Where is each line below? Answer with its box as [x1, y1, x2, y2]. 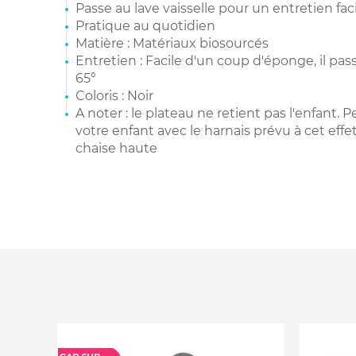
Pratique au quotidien [75, 18, 215, 34]
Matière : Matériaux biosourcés [75, 36, 269, 52]
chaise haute [75, 141, 157, 157]
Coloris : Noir [75, 88, 153, 104]
